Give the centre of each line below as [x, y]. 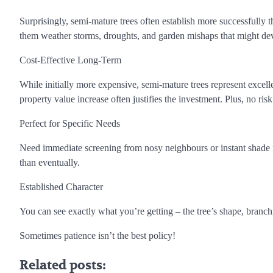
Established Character [61, 187]
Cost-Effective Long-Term [70, 60]
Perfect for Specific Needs [70, 123]
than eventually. [50, 162]
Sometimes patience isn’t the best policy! [97, 236]
